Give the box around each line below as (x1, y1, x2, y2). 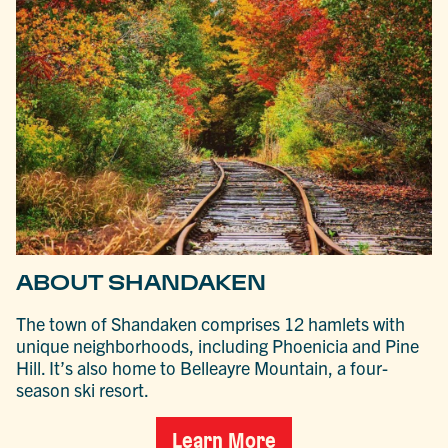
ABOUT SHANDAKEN (16, 270, 267, 294)
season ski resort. (16, 377, 150, 401)
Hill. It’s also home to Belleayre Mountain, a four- (16, 355, 389, 379)
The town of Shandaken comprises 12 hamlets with (16, 311, 406, 335)
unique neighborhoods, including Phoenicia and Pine (16, 333, 420, 357)
